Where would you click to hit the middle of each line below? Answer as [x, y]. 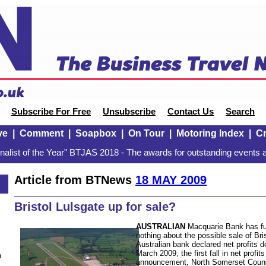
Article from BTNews [75, 180]
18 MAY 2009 [171, 180]
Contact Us [191, 112]
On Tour [146, 133]
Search [240, 112]
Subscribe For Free [51, 112]
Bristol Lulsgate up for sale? [95, 207]
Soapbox [96, 133]
